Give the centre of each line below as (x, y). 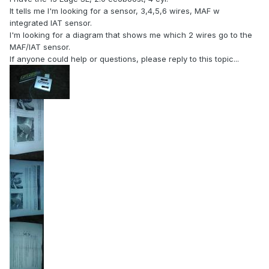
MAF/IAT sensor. (40, 47)
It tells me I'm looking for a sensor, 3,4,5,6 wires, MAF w (115, 11)
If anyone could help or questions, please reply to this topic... (124, 59)
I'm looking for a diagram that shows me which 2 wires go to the (131, 35)
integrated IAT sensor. (51, 23)
